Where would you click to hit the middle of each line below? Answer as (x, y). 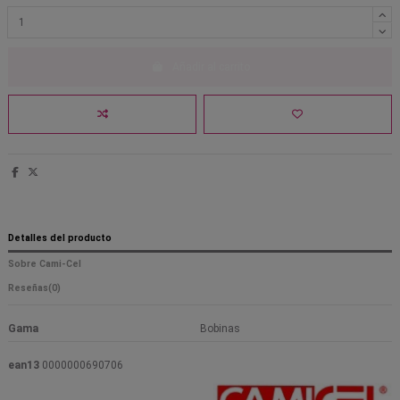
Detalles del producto (60, 238)
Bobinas (220, 328)
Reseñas (28, 287)
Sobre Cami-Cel (45, 264)
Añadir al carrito (211, 67)
